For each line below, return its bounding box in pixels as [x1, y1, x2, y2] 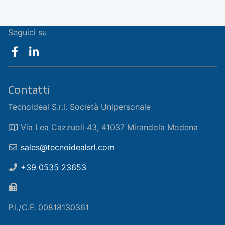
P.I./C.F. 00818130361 [8, 202, 89, 212]
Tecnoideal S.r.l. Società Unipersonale [8, 101, 151, 112]
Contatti [8, 82, 50, 97]
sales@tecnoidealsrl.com [21, 142, 115, 152]
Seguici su [8, 27, 47, 37]
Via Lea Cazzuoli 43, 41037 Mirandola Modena [18, 122, 198, 132]
